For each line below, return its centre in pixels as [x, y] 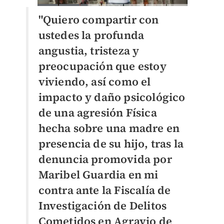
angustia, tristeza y [89, 50]
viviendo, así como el [94, 81]
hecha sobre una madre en [109, 128]
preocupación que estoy [102, 66]
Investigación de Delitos [102, 205]
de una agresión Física [97, 112]
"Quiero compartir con [98, 19]
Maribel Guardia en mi [98, 174]
